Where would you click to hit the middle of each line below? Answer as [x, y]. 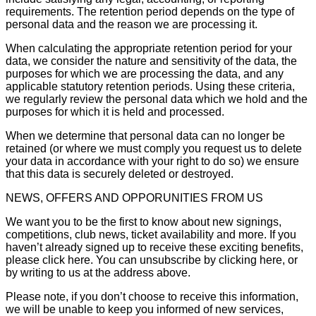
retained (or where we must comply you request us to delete [154, 148]
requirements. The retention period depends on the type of [150, 11]
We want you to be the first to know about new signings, [144, 221]
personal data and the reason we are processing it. [132, 24]
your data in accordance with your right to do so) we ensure [152, 161]
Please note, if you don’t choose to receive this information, [152, 296]
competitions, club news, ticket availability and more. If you [151, 234]
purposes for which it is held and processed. [115, 111]
